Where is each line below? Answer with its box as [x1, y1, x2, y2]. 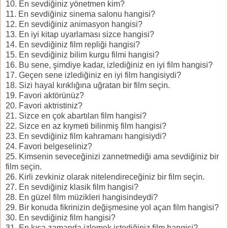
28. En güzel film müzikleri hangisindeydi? [6, 193, 158, 202]
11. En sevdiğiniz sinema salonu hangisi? [6, 10, 155, 19]
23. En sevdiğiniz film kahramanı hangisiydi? [6, 132, 166, 141]
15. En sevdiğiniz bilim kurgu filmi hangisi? [6, 50, 159, 60]
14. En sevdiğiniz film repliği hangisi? [6, 40, 140, 49]
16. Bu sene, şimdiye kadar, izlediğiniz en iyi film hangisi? [6, 61, 213, 70]
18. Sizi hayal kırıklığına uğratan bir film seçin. [6, 81, 170, 90]
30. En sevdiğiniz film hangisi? [6, 213, 116, 222]
